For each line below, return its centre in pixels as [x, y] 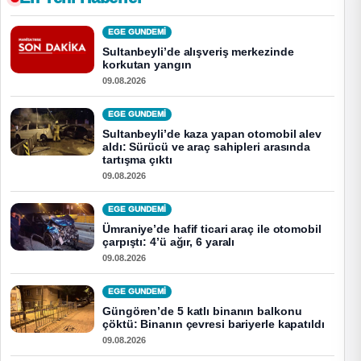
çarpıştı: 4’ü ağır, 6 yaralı [169, 243]
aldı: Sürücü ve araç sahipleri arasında [207, 147]
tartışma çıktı [137, 160]
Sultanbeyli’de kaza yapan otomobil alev [212, 135]
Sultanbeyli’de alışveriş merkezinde [198, 52]
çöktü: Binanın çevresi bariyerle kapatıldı [214, 325]
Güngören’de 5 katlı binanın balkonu [202, 312]
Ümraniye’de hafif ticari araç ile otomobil [212, 230]
